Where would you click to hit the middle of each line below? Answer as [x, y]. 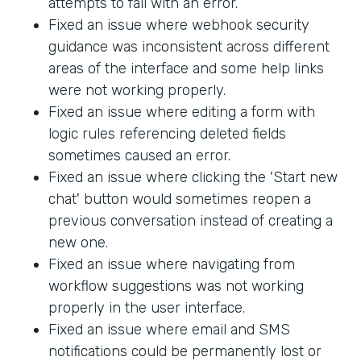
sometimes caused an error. [139, 155]
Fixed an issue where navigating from [172, 264]
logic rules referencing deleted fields [167, 133]
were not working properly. [137, 90]
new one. [78, 242]
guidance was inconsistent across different [189, 46]
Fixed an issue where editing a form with [182, 112]
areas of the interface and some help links [186, 68]
